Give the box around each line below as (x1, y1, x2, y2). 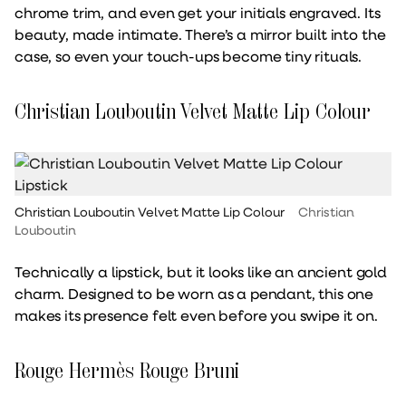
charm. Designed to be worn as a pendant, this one (14, 283, 374, 303)
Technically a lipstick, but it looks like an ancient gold (14, 261, 387, 281)
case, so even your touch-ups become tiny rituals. (14, 45, 362, 65)
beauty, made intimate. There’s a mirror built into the (14, 24, 386, 43)
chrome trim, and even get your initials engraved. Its (14, 2, 381, 22)
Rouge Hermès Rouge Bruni (14, 356, 239, 383)
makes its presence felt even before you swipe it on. (14, 304, 378, 324)
